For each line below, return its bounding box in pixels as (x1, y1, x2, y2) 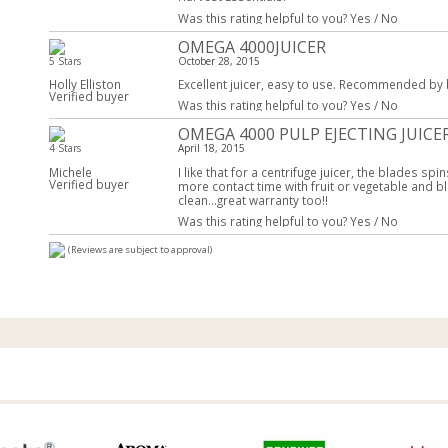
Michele (49, 163, 92, 180)
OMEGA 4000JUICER (177, 35, 326, 58)
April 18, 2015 (177, 141, 245, 156)
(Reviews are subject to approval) (68, 243, 212, 257)
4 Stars (49, 141, 81, 156)
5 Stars (49, 53, 81, 68)
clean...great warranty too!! (177, 191, 328, 208)
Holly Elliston (49, 75, 121, 92)
